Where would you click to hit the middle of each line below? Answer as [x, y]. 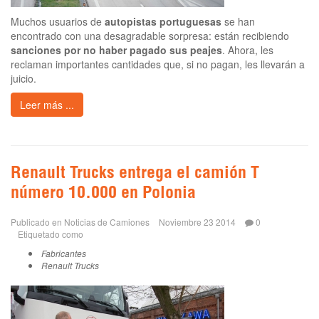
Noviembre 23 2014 [197, 221]
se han [238, 21]
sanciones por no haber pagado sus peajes [116, 49]
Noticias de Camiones [107, 221]
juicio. [23, 78]
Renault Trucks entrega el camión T [135, 174]
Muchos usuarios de [58, 21]
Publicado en [36, 221]
